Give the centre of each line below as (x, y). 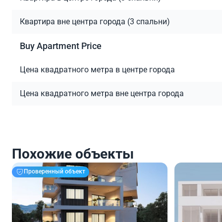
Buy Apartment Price (61, 46)
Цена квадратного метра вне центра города (102, 93)
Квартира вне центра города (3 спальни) (95, 21)
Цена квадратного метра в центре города (97, 69)
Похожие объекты (73, 154)
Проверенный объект (55, 172)
